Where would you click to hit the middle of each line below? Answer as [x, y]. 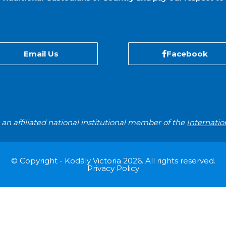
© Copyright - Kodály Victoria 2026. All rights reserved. [113, 160]
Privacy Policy [113, 168]
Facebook [187, 54]
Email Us [41, 54]
